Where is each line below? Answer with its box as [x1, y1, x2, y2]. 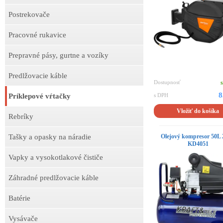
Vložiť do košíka [177, 108, 220, 115]
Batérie [8, 194, 30, 202]
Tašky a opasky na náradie [8, 133, 91, 141]
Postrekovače [8, 10, 50, 18]
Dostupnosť [153, 79, 181, 86]
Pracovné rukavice [8, 31, 66, 39]
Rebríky [8, 112, 33, 120]
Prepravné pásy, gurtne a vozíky [8, 51, 109, 59]
